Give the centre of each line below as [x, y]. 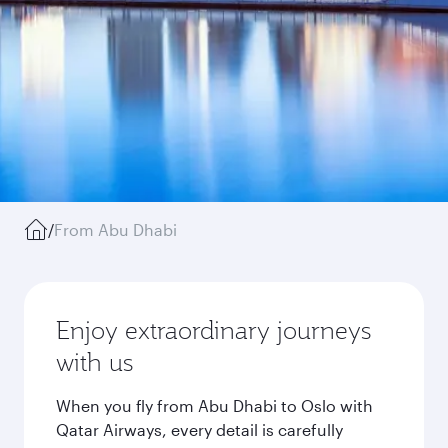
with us [94, 362]
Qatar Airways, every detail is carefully [199, 429]
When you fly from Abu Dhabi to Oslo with [214, 405]
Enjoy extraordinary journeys [213, 330]
